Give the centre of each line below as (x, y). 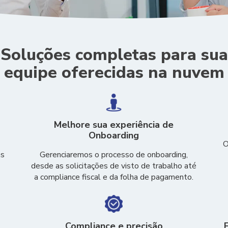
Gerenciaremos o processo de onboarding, (114, 155)
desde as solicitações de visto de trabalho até (114, 166)
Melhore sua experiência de (114, 125)
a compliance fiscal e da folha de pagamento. (114, 177)
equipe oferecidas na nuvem (114, 73)
